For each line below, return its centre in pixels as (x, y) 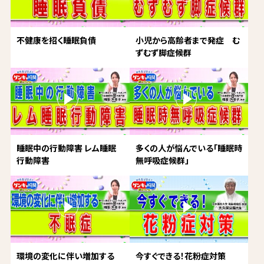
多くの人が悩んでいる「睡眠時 (189, 148)
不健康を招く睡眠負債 (56, 40)
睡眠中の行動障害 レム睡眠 (66, 148)
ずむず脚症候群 (163, 53)
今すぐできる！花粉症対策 (180, 256)
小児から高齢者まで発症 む (187, 40)
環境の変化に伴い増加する (65, 256)
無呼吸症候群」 (162, 161)
